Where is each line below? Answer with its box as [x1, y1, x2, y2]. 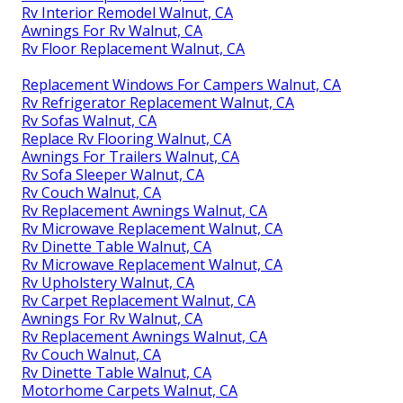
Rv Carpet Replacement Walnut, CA [22, 290, 255, 310]
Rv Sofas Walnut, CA [22, 110, 157, 130]
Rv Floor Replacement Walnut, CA [22, 38, 245, 58]
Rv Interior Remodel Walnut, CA [22, 2, 233, 22]
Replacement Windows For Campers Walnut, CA [22, 74, 341, 94]
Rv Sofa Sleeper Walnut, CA [22, 164, 204, 184]
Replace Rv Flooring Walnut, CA [22, 128, 231, 148]
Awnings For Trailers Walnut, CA [22, 146, 239, 166]
